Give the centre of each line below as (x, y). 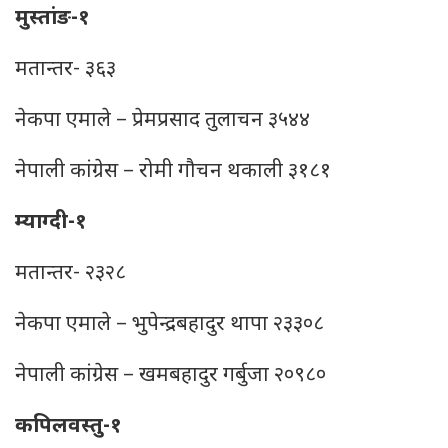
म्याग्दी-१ (51, 223)
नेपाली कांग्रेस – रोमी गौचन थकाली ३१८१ (173, 172)
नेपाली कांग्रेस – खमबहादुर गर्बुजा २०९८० (170, 376)
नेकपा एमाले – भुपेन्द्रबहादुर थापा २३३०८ (169, 325)
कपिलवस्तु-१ (68, 427)
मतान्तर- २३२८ (70, 274)
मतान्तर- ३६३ (65, 70)
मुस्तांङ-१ (52, 19)
